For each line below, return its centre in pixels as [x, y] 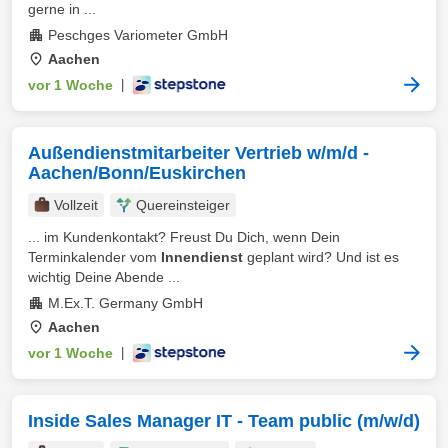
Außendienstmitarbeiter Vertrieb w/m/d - [198, 153]
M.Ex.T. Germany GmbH [125, 303]
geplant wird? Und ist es [321, 257]
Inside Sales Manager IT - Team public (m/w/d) [224, 421]
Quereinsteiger [183, 205]
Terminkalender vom [94, 257]
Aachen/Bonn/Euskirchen [137, 173]
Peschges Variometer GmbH [138, 35]
